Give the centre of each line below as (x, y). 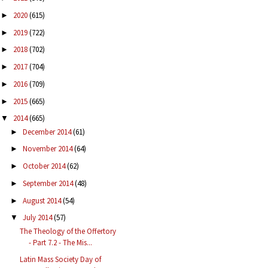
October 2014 (45, 166)
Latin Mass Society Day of (61, 260)
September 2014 (48, 183)
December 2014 (48, 132)
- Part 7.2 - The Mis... (61, 242)
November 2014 (48, 149)
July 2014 (38, 218)
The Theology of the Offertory (68, 231)
